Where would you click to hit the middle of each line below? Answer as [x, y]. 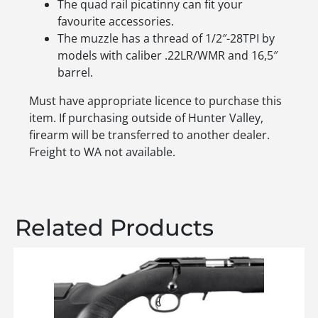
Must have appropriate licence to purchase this [155, 101]
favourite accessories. [116, 22]
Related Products [114, 228]
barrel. [75, 73]
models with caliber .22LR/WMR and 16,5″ [168, 56]
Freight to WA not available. [102, 152]
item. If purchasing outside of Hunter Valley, [146, 118]
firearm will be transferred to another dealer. [149, 135]
